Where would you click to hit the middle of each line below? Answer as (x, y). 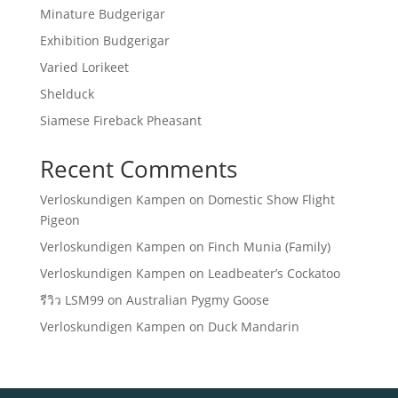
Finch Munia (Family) (269, 247)
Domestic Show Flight (271, 199)
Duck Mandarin (253, 326)
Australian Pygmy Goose (197, 300)
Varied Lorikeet (84, 67)
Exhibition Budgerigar (104, 40)
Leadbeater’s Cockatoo (274, 273)
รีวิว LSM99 (72, 300)
